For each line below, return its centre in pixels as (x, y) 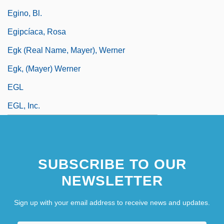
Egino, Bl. (25, 13)
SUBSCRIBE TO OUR (112, 164)
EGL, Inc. (24, 105)
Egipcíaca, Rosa (37, 31)
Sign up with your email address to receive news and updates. (112, 202)
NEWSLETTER (112, 180)
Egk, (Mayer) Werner (44, 68)
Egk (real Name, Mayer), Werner (66, 50)
